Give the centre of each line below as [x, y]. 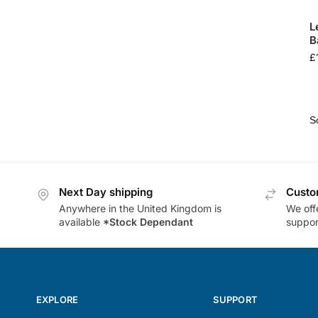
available [81, 221]
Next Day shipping [105, 192]
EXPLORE [57, 300]
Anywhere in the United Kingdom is [140, 208]
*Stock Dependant [148, 221]
